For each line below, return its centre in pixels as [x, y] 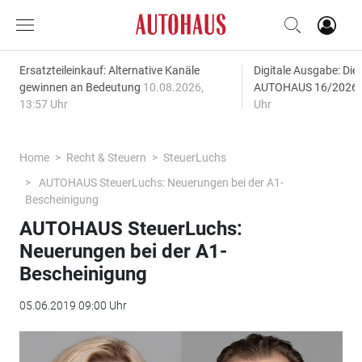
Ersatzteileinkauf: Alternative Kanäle [109, 70]
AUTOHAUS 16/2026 [307, 87]
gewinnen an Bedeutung [81, 87]
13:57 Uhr [43, 104]
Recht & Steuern [106, 158]
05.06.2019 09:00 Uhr [73, 305]
